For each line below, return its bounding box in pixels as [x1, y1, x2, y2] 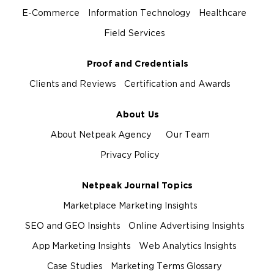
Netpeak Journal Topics [81, 181, 193, 191]
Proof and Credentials [86, 59, 188, 69]
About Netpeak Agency [50, 130, 151, 140]
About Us [115, 110, 159, 120]
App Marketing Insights [32, 242, 130, 251]
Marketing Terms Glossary [110, 262, 221, 272]
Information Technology [87, 9, 190, 18]
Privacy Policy [100, 150, 159, 160]
